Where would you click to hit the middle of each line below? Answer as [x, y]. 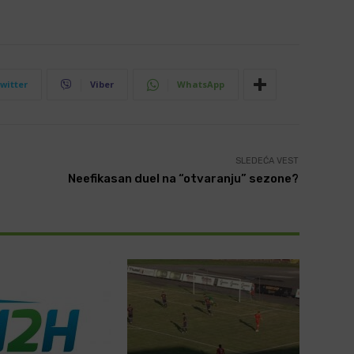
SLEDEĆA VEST [267, 161]
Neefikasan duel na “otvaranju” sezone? [184, 179]
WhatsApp [200, 85]
